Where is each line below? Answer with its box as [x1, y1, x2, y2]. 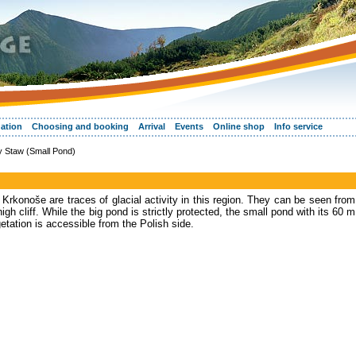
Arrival [138, 122, 165, 131]
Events [175, 122, 203, 131]
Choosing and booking [32, 122, 129, 131]
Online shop [213, 122, 265, 131]
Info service [274, 122, 323, 131]
